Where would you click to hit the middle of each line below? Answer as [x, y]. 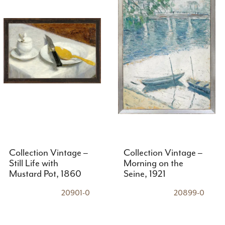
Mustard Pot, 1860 [45, 174]
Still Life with [33, 164]
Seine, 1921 [144, 174]
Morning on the [153, 164]
